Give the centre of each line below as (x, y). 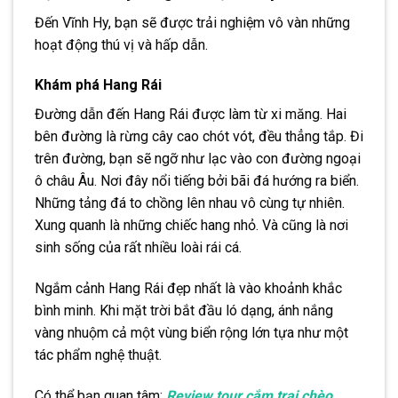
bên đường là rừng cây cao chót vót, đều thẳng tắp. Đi (199, 137)
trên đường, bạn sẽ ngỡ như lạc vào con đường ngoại (198, 159)
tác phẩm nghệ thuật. (98, 355)
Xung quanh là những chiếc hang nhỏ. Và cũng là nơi (191, 226)
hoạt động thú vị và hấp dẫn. (121, 44)
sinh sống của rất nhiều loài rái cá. (138, 248)
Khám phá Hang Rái (98, 85)
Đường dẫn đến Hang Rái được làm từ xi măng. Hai (191, 115)
